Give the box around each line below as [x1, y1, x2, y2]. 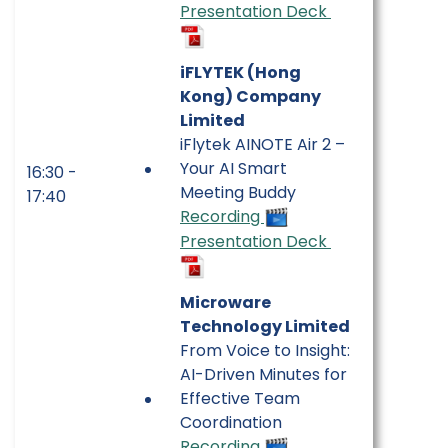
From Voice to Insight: [180, 338, 350, 362]
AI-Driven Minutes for [180, 362, 347, 386]
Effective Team [180, 386, 300, 410]
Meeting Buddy [180, 180, 296, 204]
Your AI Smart [180, 156, 287, 180]
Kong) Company [180, 84, 321, 108]
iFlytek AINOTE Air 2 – [180, 132, 345, 156]
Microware [180, 290, 271, 314]
